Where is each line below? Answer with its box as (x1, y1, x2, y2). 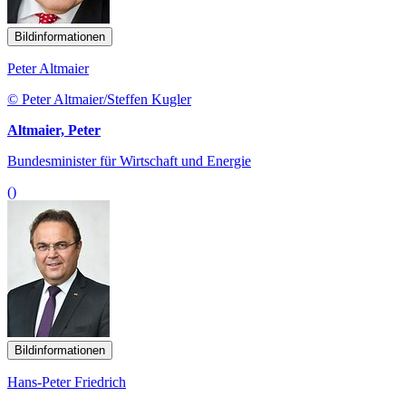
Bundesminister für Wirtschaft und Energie (7, 152, 251, 169)
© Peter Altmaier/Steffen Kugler (7, 91, 191, 107)
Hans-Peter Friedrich (7, 373, 126, 390)
